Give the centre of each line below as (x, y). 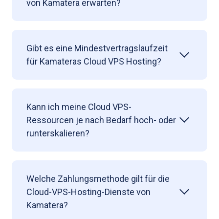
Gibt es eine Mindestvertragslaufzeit (97, 48)
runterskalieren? (58, 133)
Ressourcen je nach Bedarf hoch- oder (101, 120)
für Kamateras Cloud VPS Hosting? (94, 61)
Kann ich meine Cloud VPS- (79, 107)
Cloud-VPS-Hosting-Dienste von (88, 192)
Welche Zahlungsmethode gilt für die (98, 178)
